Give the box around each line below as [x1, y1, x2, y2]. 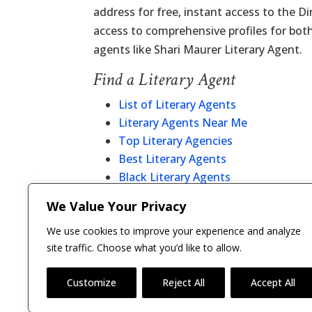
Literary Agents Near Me [118, 115, 248, 130]
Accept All [251, 276, 295, 289]
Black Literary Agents [118, 169, 231, 185]
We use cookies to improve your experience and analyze [47, 224, 301, 237]
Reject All [162, 276, 205, 289]
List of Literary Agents [118, 97, 237, 112]
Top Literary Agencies [118, 133, 233, 148]
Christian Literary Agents [118, 187, 250, 203]
